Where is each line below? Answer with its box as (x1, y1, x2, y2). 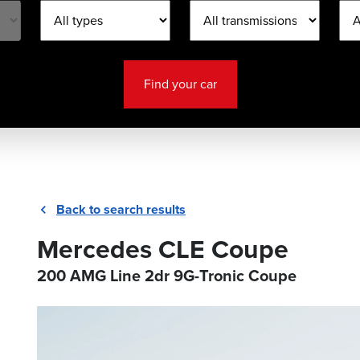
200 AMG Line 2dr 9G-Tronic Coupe (37, 264, 297, 288)
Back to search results (56, 200, 186, 219)
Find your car (143, 75, 217, 93)
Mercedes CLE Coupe (37, 230, 288, 268)
